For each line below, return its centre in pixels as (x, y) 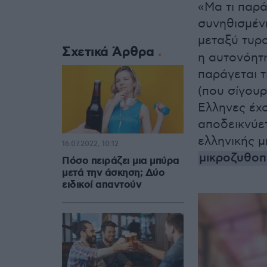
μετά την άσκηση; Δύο (113, 173)
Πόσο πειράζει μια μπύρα (121, 161)
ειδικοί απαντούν (102, 185)
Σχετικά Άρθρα (110, 52)
